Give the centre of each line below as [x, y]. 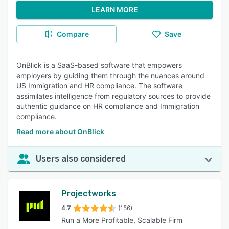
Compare [73, 34]
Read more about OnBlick [60, 132]
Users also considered [81, 159]
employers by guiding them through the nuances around [110, 75]
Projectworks [89, 193]
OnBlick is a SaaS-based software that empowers [99, 65]
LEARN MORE [114, 9]
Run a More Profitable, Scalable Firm [122, 220]
